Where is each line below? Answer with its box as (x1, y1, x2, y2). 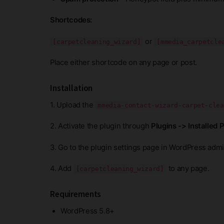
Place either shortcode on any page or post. (50, 58, 197, 67)
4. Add (50, 164, 73, 173)
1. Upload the (50, 100, 95, 109)
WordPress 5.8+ (60, 206, 115, 215)
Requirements (50, 188, 101, 199)
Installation (50, 82, 93, 93)
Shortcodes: (50, 15, 92, 24)
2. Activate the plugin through (50, 121, 151, 130)
